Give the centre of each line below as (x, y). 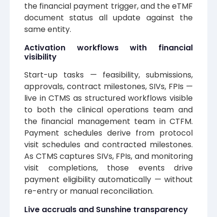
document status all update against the (108, 17)
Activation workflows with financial (108, 47)
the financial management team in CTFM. (108, 121)
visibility (40, 57)
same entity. (48, 29)
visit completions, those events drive (108, 168)
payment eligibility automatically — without (108, 179)
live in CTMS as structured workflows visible (108, 98)
